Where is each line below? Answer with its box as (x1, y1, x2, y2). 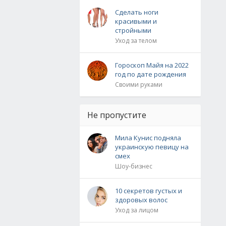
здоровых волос (115, 195, 167, 204)
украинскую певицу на (115, 142, 189, 151)
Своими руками (115, 80, 162, 89)
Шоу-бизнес (115, 162, 152, 171)
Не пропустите (87, 109, 146, 121)
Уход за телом (115, 36, 157, 45)
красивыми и (115, 17, 157, 26)
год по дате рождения (115, 70, 186, 79)
